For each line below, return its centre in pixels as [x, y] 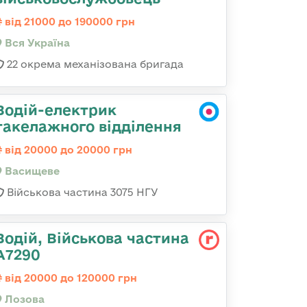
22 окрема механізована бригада [94, 64]
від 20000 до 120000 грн [70, 278]
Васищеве [31, 171]
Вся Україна [36, 43]
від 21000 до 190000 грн [69, 22]
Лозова [23, 299]
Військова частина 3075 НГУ [81, 192]
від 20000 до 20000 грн [67, 150]
